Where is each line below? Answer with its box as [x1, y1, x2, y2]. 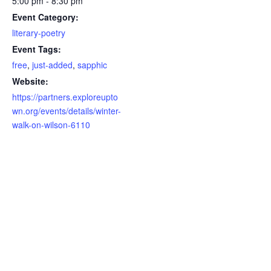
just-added [32, 59, 73, 71]
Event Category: [12, 11, 79, 24]
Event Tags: [12, 43, 61, 56]
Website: [12, 75, 48, 88]
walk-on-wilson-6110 [12, 119, 90, 131]
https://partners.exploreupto [12, 91, 118, 103]
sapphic [77, 59, 107, 71]
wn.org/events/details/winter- [12, 105, 121, 117]
